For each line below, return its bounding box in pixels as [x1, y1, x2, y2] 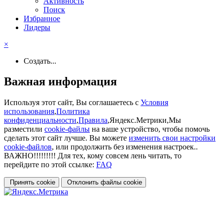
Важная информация [4, 75, 117, 88]
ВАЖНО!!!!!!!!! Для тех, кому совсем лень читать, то [4, 151, 182, 160]
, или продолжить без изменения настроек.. [52, 143, 198, 151]
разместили [4, 125, 44, 134]
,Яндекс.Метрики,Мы [108, 116, 181, 125]
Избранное [24, 14, 60, 23]
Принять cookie [8, 179, 55, 186]
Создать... [24, 56, 56, 65]
